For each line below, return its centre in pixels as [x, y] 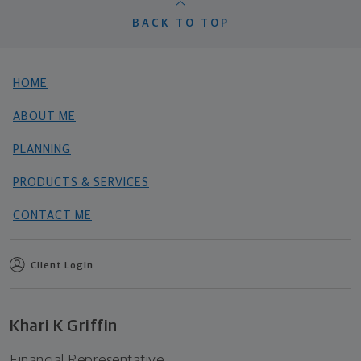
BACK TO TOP [180, 24]
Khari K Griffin [64, 326]
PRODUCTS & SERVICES [81, 183]
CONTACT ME [52, 216]
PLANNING [42, 150]
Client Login [62, 266]
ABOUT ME [44, 117]
